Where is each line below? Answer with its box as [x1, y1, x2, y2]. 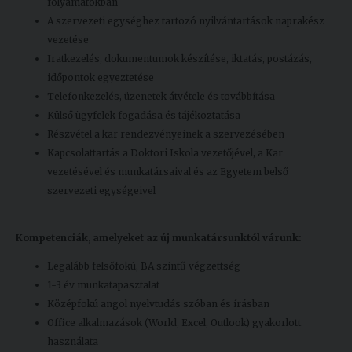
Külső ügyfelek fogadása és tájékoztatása [47, 109, 240, 122]
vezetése [47, 34, 89, 46]
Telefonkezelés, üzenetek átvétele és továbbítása [47, 90, 275, 103]
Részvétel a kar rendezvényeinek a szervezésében [47, 128, 284, 141]
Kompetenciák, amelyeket [16, 232, 144, 244]
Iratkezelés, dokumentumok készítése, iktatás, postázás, [47, 53, 312, 65]
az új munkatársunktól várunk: [146, 232, 302, 244]
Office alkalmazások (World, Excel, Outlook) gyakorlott [47, 317, 301, 329]
